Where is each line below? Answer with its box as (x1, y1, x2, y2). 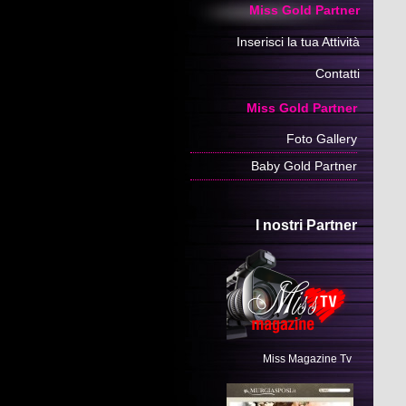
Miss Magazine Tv (263, 353, 352, 365)
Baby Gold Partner (251, 159, 357, 173)
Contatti (315, 66, 360, 81)
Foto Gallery (286, 131, 357, 146)
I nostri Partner (256, 217, 357, 233)
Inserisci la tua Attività (237, 34, 360, 49)
